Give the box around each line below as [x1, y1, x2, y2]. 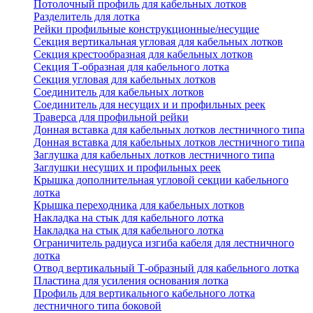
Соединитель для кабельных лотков [34, 86, 204, 99]
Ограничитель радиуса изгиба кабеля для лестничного [34, 237, 294, 249]
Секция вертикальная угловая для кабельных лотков [34, 36, 283, 48]
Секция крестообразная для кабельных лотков [34, 48, 253, 61]
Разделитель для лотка [34, 10, 140, 23]
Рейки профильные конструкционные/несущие [34, 23, 259, 36]
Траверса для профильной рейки [34, 111, 189, 124]
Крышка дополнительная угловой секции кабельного [34, 174, 289, 187]
